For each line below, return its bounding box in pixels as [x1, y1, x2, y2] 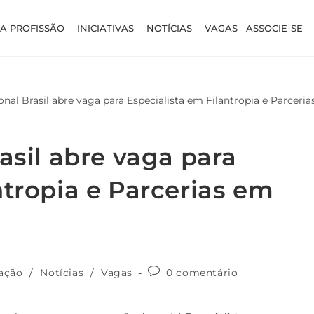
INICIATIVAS [77, 22, 135, 34]
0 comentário [166, 266, 238, 279]
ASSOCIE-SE [246, 22, 303, 34]
